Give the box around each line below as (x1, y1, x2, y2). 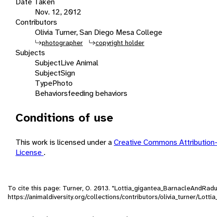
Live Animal (61, 57, 98, 68)
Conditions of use (15, 109, 113, 125)
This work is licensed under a (15, 137, 114, 147)
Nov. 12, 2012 (35, 6, 81, 17)
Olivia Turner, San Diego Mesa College (35, 27, 162, 37)
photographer (42, 38, 83, 47)
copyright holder (95, 38, 144, 47)
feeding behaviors (68, 88, 127, 98)
